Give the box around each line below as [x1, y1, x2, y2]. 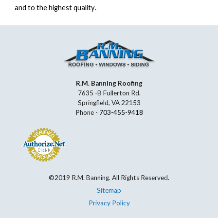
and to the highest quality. [15, 3, 96, 12]
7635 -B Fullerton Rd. [77, 89, 141, 97]
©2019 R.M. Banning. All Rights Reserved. [49, 174, 169, 182]
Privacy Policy [88, 199, 130, 207]
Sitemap [97, 186, 121, 194]
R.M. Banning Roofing [75, 79, 143, 87]
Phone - [75, 109, 99, 116]
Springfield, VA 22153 [77, 99, 141, 107]
